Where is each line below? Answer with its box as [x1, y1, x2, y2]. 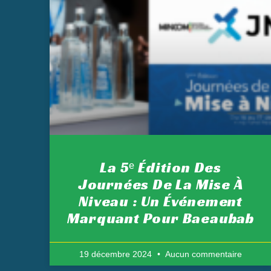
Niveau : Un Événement [79, 192, 243, 211]
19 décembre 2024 [79, 249, 155, 260]
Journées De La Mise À [78, 175, 243, 194]
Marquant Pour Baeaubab [67, 209, 254, 228]
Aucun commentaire [163, 249, 243, 260]
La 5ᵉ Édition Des [100, 158, 221, 177]
